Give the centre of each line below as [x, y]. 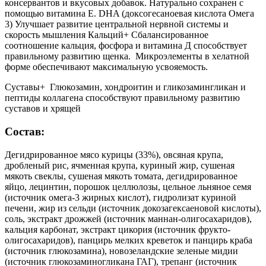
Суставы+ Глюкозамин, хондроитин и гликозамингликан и [125, 87]
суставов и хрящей [43, 109]
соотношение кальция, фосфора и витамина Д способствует [126, 46]
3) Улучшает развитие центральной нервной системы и [117, 24]
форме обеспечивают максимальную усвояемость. [106, 67]
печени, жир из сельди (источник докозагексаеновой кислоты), [133, 208]
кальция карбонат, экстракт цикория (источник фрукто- [118, 229]
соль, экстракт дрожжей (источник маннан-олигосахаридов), [128, 218]
